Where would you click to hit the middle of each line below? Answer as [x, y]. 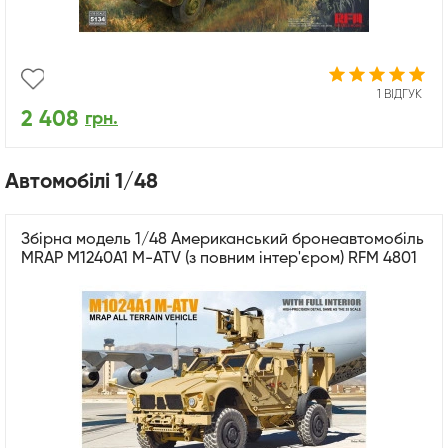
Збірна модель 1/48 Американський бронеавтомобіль [222, 239]
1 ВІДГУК [399, 94]
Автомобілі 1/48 [81, 183]
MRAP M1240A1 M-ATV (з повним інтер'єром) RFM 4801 [219, 258]
